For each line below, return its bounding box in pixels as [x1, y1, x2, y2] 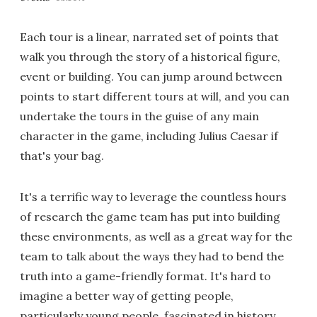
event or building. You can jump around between [20, 69, 282, 83]
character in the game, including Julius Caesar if [20, 128, 278, 143]
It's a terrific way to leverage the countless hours [20, 189, 287, 204]
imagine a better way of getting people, [20, 288, 234, 303]
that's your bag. [20, 148, 104, 163]
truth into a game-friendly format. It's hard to [20, 268, 271, 283]
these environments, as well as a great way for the [20, 229, 292, 243]
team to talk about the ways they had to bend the [20, 248, 284, 263]
